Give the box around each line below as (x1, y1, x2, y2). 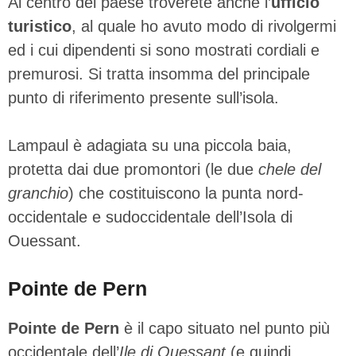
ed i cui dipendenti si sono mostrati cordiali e (8, 41, 319, 59)
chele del (258, 160, 321, 178)
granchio (8, 184, 68, 202)
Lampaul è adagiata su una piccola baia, (8, 136, 292, 154)
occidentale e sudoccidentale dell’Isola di (8, 207, 292, 226)
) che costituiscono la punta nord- (68, 184, 304, 202)
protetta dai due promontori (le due (8, 160, 258, 178)
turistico (8, 17, 72, 35)
